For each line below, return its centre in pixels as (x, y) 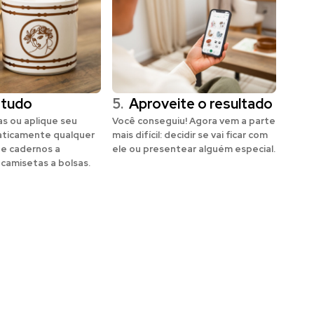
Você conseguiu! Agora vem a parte (193, 121)
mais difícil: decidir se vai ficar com (190, 135)
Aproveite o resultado (199, 104)
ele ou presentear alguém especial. (193, 149)
